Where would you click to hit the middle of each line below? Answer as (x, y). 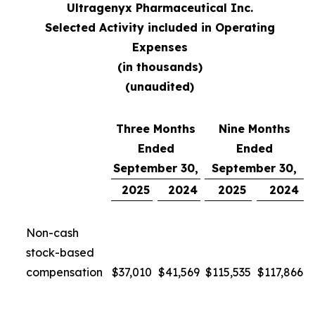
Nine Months (254, 129)
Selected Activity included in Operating (160, 27)
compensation (64, 272)
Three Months (156, 129)
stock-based (60, 252)
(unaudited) (160, 86)
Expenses (160, 47)
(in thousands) (160, 67)
